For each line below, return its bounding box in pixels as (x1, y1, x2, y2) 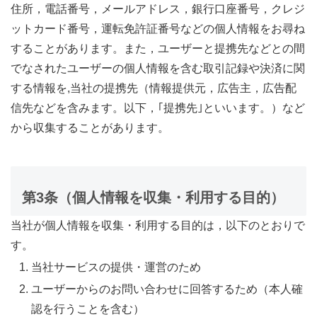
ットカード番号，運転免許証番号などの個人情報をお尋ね (11, 22, 305, 35)
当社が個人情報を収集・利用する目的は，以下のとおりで (11, 219, 305, 231)
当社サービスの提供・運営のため (31, 260, 202, 273)
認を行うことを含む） (31, 303, 145, 316)
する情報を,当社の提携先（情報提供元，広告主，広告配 (11, 81, 296, 94)
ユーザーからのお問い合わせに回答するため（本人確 (31, 283, 304, 296)
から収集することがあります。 (11, 121, 169, 134)
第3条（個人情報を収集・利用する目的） (22, 189, 284, 205)
